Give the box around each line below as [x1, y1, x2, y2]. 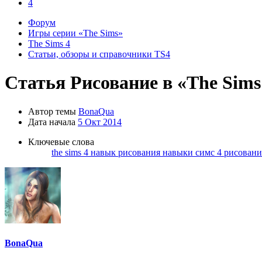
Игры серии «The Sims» [28, 28, 123, 38]
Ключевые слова [28, 136, 94, 147]
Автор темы [28, 106, 76, 116]
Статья [5, 72, 65, 94]
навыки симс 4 [163, 147, 224, 157]
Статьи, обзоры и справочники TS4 [28, 49, 170, 59]
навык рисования [91, 147, 163, 157]
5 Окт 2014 [78, 116, 122, 127]
